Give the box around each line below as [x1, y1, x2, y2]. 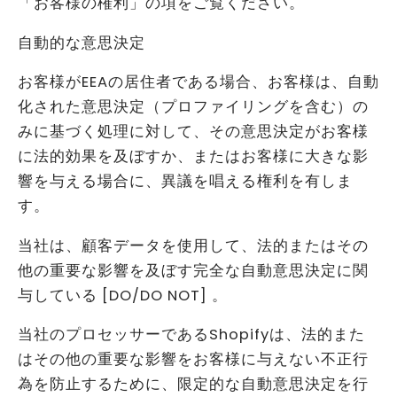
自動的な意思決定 [18, 32, 145, 53]
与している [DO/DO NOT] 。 [18, 284, 228, 306]
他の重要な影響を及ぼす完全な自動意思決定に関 [18, 260, 369, 281]
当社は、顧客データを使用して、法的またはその [18, 235, 369, 256]
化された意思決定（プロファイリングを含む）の [18, 97, 369, 118]
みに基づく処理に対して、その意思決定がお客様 [18, 121, 369, 143]
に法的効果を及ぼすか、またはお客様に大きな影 [18, 146, 369, 167]
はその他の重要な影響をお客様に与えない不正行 [18, 349, 369, 370]
